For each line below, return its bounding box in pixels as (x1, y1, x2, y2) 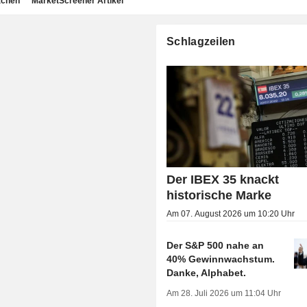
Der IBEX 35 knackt (167, 173, 280, 187)
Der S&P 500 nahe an (167, 240, 265, 251)
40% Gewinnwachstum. (167, 254, 275, 265)
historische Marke (167, 188, 272, 203)
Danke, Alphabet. (167, 267, 247, 279)
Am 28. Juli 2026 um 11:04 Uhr (167, 288, 282, 299)
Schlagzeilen (167, 36, 236, 47)
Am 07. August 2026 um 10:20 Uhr (167, 209, 295, 219)
